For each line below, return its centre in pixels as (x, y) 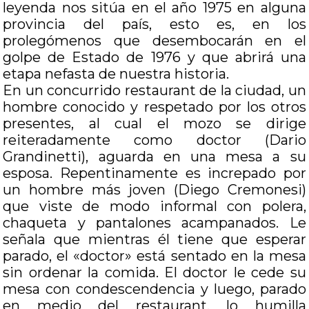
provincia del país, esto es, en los (154, 24)
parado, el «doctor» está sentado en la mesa (154, 256)
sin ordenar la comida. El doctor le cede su (154, 272)
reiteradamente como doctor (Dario (154, 140)
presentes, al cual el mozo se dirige (154, 123)
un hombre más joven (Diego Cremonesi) (154, 190)
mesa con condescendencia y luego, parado (154, 289)
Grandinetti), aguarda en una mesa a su (154, 157)
